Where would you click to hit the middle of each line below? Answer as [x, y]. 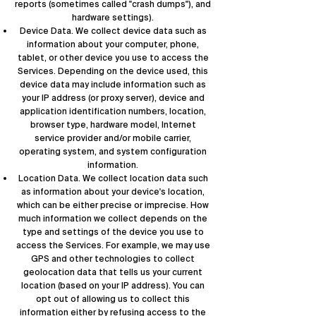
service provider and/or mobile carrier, [113, 138]
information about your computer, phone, [113, 44]
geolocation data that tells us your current [113, 272]
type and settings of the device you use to [113, 232]
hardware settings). [113, 18]
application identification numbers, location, [113, 111]
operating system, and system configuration [113, 152]
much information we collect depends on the [113, 219]
